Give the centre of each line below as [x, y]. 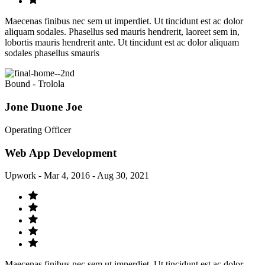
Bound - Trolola [35, 84]
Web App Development [61, 153]
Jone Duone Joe [43, 107]
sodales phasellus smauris [52, 53]
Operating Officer [38, 130]
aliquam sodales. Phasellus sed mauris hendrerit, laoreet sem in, [122, 32]
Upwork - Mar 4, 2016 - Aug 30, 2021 [77, 176]
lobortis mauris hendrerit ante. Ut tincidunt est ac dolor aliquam [122, 43]
